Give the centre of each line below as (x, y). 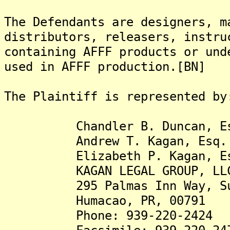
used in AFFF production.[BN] (105, 66)
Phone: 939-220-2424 (108, 215)
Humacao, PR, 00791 (105, 200)
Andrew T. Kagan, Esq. (116, 141)
